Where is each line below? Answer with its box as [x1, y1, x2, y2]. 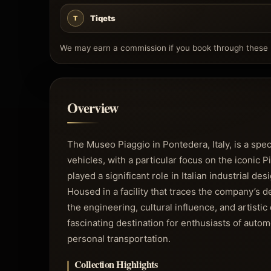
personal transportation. [67, 233, 171, 245]
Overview [67, 97, 119, 118]
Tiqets [90, 13, 116, 23]
